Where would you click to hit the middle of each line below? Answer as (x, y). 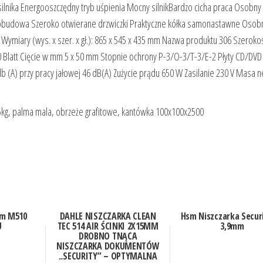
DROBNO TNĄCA (108, 236)
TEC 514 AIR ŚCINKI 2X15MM (108, 226)
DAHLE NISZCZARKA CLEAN (108, 216)
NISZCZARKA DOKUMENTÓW (108, 246)
